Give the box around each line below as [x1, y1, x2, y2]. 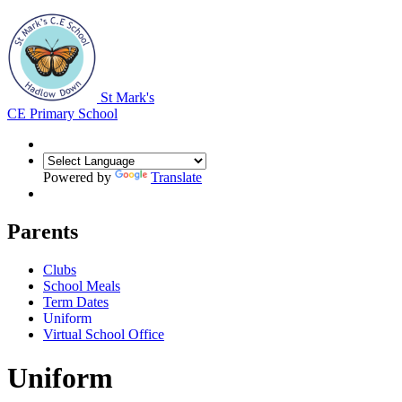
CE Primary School [7, 105, 118, 121]
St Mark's [97, 89, 154, 105]
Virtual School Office [43, 326, 164, 342]
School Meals [43, 277, 120, 293]
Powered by [43, 169, 115, 185]
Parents [7, 219, 78, 243]
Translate [151, 169, 202, 185]
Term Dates [43, 293, 109, 310]
